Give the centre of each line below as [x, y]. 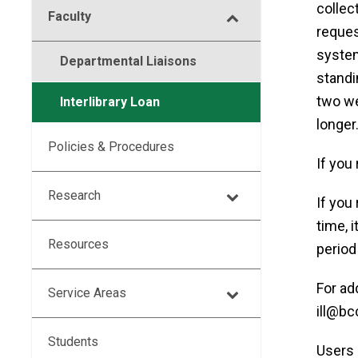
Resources [78, 244]
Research [74, 195]
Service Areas [87, 293]
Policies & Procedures [111, 147]
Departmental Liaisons [128, 61]
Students [73, 342]
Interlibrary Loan [110, 102]
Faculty [70, 16]
